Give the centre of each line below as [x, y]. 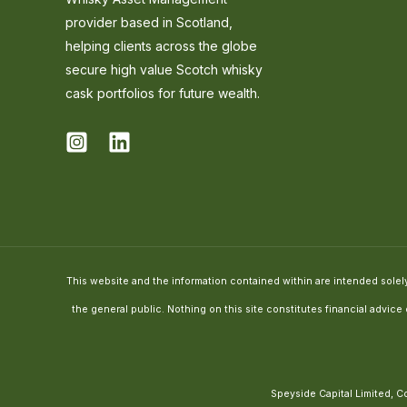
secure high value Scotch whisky [164, 69]
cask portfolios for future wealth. [163, 93]
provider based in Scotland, [149, 22]
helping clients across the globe [161, 45]
